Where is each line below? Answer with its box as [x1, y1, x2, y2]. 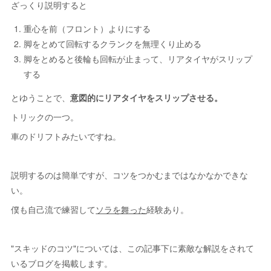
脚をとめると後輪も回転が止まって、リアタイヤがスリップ [24, 53, 253, 65]
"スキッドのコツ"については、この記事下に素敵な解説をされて [11, 242, 255, 255]
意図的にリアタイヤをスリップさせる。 [70, 91, 223, 104]
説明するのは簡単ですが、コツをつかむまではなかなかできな [11, 169, 249, 181]
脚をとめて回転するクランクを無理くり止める [24, 38, 202, 50]
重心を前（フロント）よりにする [24, 22, 151, 35]
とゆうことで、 [11, 91, 71, 104]
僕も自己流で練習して [11, 203, 96, 216]
